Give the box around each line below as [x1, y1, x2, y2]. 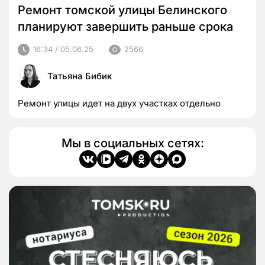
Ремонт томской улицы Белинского [18, 2, 227, 17]
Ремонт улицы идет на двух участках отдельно [18, 97, 221, 109]
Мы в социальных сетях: [61, 135, 204, 150]
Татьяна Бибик [47, 70, 112, 82]
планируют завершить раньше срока [18, 19, 233, 34]
